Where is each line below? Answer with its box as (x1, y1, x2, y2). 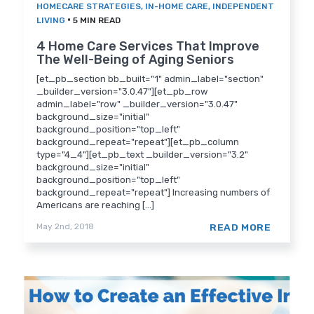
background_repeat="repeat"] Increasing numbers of (36, 187, 271, 198)
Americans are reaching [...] (36, 200, 155, 211)
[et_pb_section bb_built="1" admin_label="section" (36, 74, 264, 85)
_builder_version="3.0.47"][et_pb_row (36, 86, 209, 97)
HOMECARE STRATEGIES (36, 1, 142, 12)
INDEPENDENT (212, 1, 275, 12)
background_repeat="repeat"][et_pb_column (36, 137, 240, 148)
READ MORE (210, 221, 271, 233)
